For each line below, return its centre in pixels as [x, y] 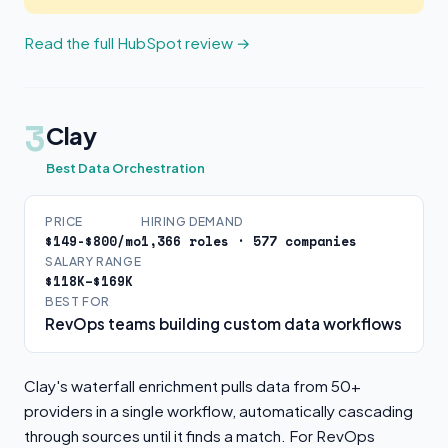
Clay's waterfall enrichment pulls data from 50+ [192, 385]
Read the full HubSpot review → [137, 42]
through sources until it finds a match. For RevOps [199, 435]
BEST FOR [77, 301]
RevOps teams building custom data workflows [223, 323]
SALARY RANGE [93, 261]
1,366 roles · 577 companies [249, 241]
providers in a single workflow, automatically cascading [218, 410]
